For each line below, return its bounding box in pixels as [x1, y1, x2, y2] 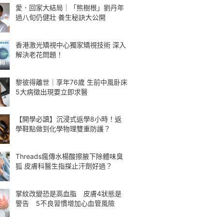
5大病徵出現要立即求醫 [15, 87, 88, 96]
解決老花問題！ [15, 50, 63, 59]
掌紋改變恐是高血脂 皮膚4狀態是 [15, 189, 122, 198]
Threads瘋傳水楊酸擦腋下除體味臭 [15, 152, 123, 160]
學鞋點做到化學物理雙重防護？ [15, 124, 110, 133]
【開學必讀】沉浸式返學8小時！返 [15, 115, 122, 124]
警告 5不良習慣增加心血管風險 [15, 199, 115, 207]
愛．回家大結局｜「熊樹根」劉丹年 [15, 3, 124, 12]
